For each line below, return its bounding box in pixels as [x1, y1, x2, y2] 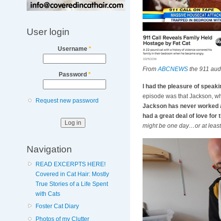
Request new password [35, 97, 99, 104]
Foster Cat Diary [35, 203, 79, 210]
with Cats [35, 190, 60, 198]
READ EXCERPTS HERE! [35, 161, 106, 168]
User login [26, 26, 70, 37]
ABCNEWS [157, 66, 188, 73]
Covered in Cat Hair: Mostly [35, 171, 109, 178]
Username [58, 45, 89, 53]
